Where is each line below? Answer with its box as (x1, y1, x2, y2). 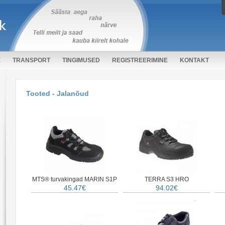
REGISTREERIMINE (112, 57, 168, 64)
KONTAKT (180, 57, 209, 64)
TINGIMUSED (62, 57, 100, 64)
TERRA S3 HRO (144, 176, 189, 183)
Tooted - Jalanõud (26, 89, 89, 97)
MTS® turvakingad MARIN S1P (32, 176, 117, 183)
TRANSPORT (13, 57, 50, 64)
